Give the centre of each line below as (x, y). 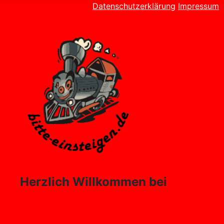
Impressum (198, 6)
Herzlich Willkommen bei (93, 182)
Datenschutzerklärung (134, 6)
